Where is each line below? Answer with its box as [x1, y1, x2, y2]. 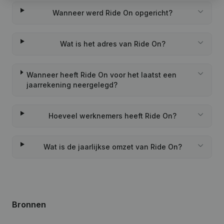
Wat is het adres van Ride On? [59, 39, 165, 48]
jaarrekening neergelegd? [26, 80, 118, 89]
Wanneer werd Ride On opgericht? [52, 8, 173, 17]
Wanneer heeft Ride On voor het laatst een [26, 70, 177, 79]
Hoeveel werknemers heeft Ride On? [48, 111, 177, 120]
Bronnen [12, 199, 46, 209]
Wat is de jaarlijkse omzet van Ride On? [43, 142, 182, 151]
